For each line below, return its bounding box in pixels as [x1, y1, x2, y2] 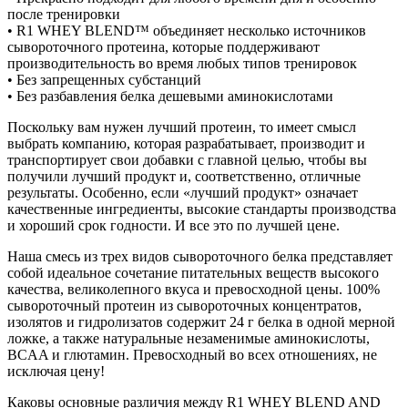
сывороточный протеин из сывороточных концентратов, [7, 297, 362, 313]
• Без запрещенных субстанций [7, 71, 201, 87]
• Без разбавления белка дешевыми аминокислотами [7, 87, 333, 104]
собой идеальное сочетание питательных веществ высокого [7, 264, 379, 280]
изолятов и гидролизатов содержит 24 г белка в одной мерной [7, 313, 395, 330]
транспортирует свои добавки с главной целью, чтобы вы [7, 151, 367, 168]
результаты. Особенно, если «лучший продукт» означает [7, 184, 358, 200]
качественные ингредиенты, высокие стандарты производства [7, 200, 396, 217]
